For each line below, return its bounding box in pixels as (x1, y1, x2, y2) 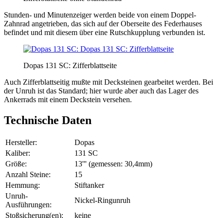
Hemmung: (5, 181, 40, 189)
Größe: (5, 159, 27, 168)
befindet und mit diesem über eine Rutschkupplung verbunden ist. (4, 28, 205, 36)
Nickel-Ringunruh (74, 196, 130, 204)
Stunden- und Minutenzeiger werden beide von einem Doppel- (4, 10, 196, 19)
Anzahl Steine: (5, 170, 51, 179)
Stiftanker (74, 181, 104, 189)
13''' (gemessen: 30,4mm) (74, 159, 152, 168)
